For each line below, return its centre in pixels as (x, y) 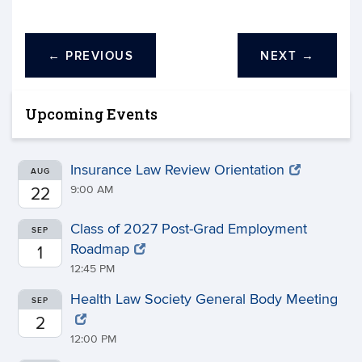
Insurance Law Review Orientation (177, 170)
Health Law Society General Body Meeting (204, 299)
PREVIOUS (97, 56)
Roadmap (100, 249)
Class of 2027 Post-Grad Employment (189, 229)
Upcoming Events (91, 114)
